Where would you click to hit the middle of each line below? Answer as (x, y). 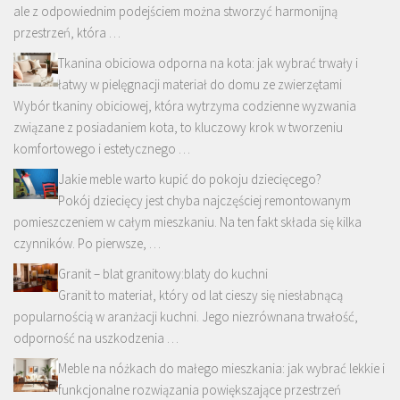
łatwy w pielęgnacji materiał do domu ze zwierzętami (200, 85)
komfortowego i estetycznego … (102, 149)
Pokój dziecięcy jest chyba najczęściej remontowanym (204, 201)
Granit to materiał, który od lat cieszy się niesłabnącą (200, 296)
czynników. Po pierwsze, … (87, 244)
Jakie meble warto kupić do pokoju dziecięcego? (190, 179)
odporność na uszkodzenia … (96, 338)
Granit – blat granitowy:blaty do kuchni (163, 274)
